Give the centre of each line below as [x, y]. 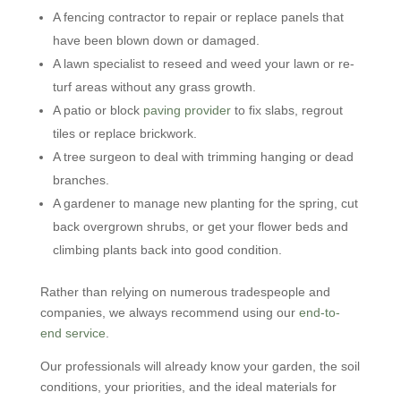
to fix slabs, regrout [286, 110]
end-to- [319, 312]
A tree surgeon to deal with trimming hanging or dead [203, 157]
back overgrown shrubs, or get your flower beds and [200, 226]
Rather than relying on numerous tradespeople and [185, 292]
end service [73, 333]
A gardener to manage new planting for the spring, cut [205, 203]
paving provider [187, 110]
